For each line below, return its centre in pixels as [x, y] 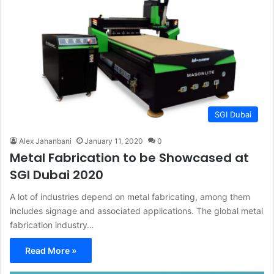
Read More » [51, 251]
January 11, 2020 [114, 141]
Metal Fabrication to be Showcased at [129, 158]
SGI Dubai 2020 [57, 175]
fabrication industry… [52, 225]
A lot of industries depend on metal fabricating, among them [130, 197]
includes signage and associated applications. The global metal [136, 211]
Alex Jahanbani [45, 141]
